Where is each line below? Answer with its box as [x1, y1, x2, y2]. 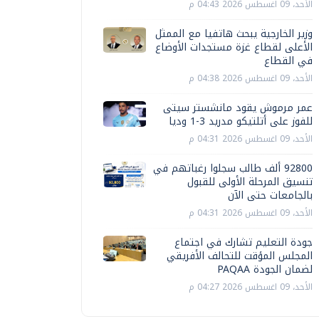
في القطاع [264, 51, 313, 70]
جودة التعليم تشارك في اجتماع [174, 233, 313, 252]
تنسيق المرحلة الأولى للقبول [187, 172, 313, 192]
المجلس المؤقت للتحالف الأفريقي [167, 246, 313, 266]
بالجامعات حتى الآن [228, 186, 313, 205]
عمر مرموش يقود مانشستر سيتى [163, 98, 313, 117]
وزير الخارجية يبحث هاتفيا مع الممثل [155, 24, 313, 43]
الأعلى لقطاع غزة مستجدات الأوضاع [155, 38, 313, 57]
